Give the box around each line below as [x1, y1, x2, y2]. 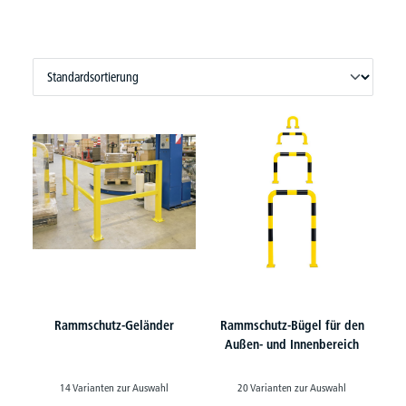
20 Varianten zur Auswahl [237, 381, 346, 394]
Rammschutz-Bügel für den [219, 317, 364, 333]
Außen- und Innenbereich [225, 336, 359, 353]
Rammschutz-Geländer [54, 317, 174, 333]
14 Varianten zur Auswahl [60, 381, 169, 394]
